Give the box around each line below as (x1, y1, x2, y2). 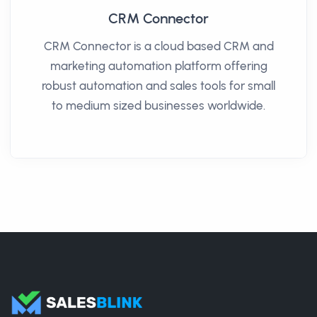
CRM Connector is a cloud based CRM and (43, 38, 274, 53)
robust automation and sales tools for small (42, 78, 275, 93)
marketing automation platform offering (50, 58, 267, 73)
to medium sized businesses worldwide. (52, 98, 265, 113)
